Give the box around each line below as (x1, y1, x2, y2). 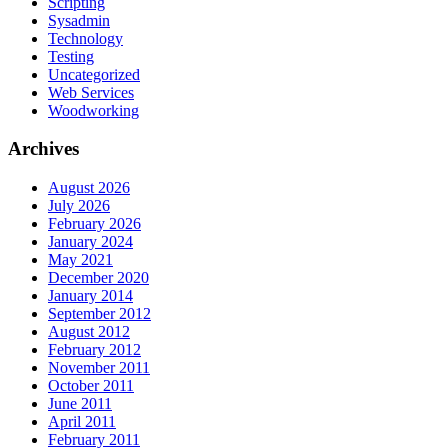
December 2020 (48, 269, 149, 287)
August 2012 (48, 323, 130, 341)
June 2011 (48, 395, 112, 413)
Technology (48, 29, 123, 47)
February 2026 (48, 215, 141, 233)
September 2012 (48, 305, 151, 323)
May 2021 (48, 251, 113, 269)
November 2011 (48, 359, 150, 377)
